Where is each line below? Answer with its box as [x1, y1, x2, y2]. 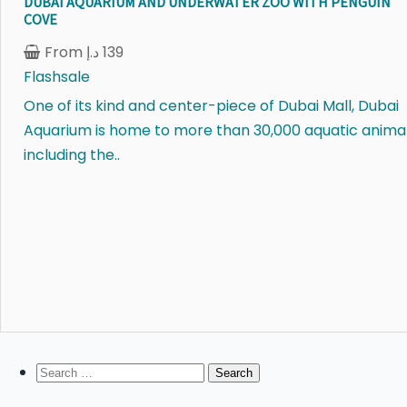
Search [35, 361, 86, 382]
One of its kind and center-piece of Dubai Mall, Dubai [24, 94, 399, 116]
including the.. [24, 144, 120, 165]
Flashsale [24, 65, 90, 87]
